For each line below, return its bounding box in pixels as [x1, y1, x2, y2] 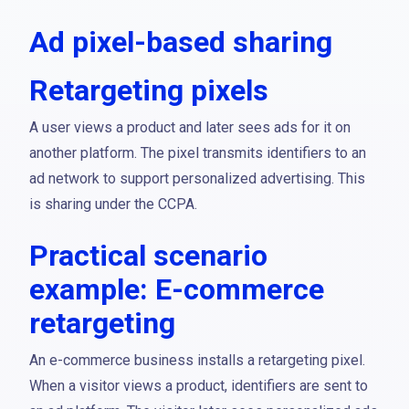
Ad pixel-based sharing [29, 25, 332, 59]
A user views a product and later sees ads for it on [29, 119, 351, 136]
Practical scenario [29, 238, 267, 273]
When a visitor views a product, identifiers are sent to [29, 377, 368, 394]
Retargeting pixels [29, 73, 268, 108]
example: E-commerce [29, 272, 324, 307]
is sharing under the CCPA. [29, 195, 197, 213]
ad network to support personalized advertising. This [29, 170, 365, 187]
